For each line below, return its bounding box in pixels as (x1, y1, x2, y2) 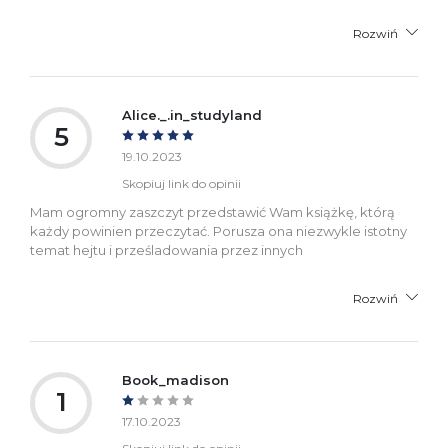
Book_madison (122, 371, 229, 388)
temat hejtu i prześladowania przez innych (30, 241, 303, 258)
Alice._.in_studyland (122, 106, 262, 123)
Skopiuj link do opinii (122, 175, 241, 191)
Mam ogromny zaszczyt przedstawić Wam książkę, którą (30, 203, 395, 220)
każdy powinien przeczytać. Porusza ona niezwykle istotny (30, 222, 407, 239)
